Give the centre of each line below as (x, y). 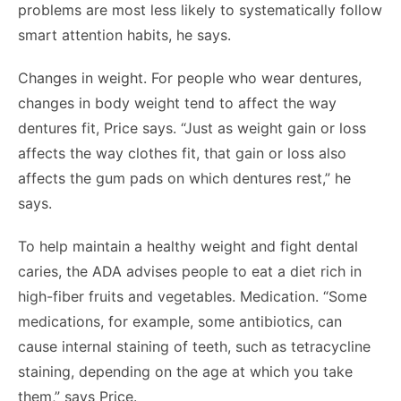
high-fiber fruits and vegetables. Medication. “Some (192, 296)
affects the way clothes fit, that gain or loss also (182, 153)
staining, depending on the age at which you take (185, 371)
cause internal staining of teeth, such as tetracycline (194, 346)
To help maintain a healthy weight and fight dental (188, 246)
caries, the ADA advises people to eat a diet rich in (190, 271)
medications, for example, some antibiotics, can (180, 321)
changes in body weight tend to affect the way (177, 103)
